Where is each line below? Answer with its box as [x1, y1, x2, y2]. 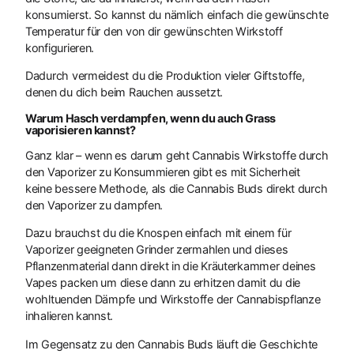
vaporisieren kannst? [25, 122, 136, 137]
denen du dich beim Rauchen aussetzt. [25, 85, 224, 100]
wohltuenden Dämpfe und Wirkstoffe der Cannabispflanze [25, 292, 321, 307]
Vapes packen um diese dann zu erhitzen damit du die [25, 276, 301, 290]
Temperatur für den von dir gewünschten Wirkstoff [25, 24, 283, 38]
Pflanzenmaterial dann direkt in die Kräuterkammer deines [25, 259, 316, 273]
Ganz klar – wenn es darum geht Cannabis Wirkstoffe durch [25, 149, 329, 163]
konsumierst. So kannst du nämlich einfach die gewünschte [25, 7, 329, 21]
